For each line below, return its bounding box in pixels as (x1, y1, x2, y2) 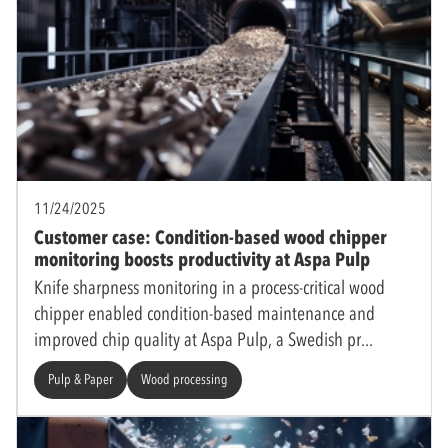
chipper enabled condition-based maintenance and (34, 301, 375, 325)
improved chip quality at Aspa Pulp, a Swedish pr (34, 327, 361, 351)
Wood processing (141, 370, 228, 388)
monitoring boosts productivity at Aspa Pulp (34, 247, 370, 271)
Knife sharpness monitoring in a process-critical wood (34, 275, 385, 299)
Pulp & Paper (48, 370, 113, 388)
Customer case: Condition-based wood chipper (34, 225, 387, 249)
